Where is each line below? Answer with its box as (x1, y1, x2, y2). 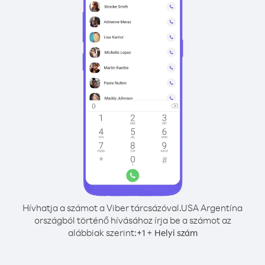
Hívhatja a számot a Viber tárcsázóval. (22, 202, 181, 214)
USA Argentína (181, 202, 243, 214)
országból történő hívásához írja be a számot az (34, 214, 231, 226)
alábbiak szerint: (67, 227, 137, 238)
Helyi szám (154, 227, 198, 238)
